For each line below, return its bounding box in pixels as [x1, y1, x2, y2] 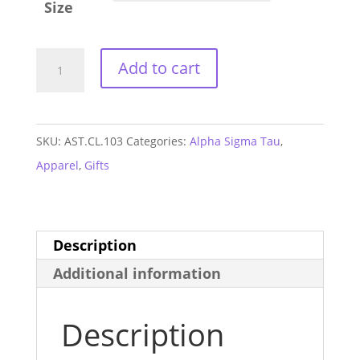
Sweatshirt [35, 146, 106, 166]
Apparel [35, 157, 79, 174]
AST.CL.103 [63, 133, 123, 149]
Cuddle [35, 122, 83, 142]
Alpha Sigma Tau [189, 133, 280, 149]
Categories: [125, 133, 190, 149]
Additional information [52, 264, 221, 284]
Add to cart [117, 57, 200, 80]
